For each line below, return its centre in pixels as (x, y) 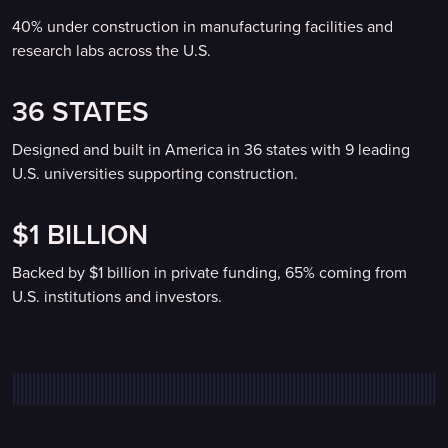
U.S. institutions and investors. (117, 297)
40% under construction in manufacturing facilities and (202, 27)
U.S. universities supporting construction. (155, 174)
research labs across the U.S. (111, 51)
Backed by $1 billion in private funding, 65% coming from (209, 273)
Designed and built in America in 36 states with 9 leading (211, 150)
